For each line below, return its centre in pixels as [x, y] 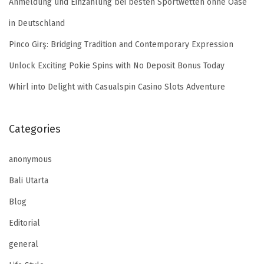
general [24, 245]
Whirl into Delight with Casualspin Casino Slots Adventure [117, 87]
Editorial [24, 223]
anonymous [30, 160]
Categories [35, 129]
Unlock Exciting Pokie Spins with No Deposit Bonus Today [117, 66]
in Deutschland [37, 24]
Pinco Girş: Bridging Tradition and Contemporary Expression [121, 45]
